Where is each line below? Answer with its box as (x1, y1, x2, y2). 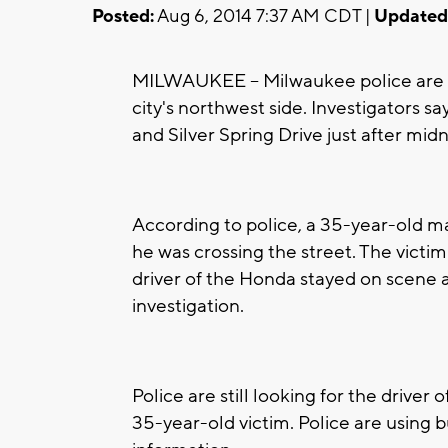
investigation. (132, 293, 244, 318)
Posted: (92, 4, 154, 28)
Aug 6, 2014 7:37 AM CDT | (154, 4, 374, 28)
